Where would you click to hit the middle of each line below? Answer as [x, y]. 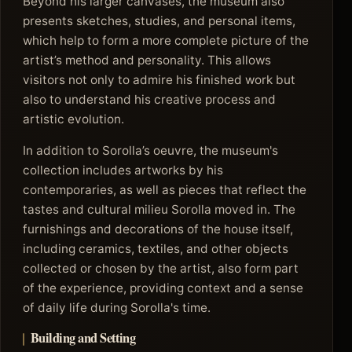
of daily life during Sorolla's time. [117, 307]
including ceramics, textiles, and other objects [156, 248]
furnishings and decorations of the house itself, [158, 229]
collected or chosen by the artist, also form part [161, 268]
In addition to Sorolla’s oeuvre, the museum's [150, 150]
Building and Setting [83, 337]
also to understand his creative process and [149, 99]
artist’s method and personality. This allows [147, 60]
